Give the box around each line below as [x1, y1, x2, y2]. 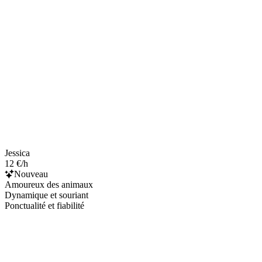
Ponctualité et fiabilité [5, 200, 84, 211]
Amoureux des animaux [5, 179, 93, 189]
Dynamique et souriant [5, 189, 88, 200]
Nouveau [14, 168, 48, 179]
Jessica [5, 147, 30, 158]
